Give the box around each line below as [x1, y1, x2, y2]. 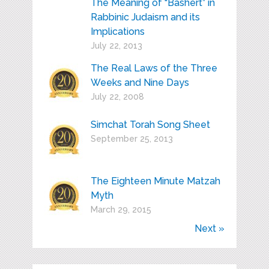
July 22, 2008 [90, 92, 144, 102]
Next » [194, 223, 225, 235]
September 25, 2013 [90, 134, 173, 144]
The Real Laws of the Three [90, 62, 217, 74]
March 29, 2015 [90, 205, 151, 215]
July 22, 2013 [90, 41, 142, 51]
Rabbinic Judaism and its [90, 11, 200, 23]
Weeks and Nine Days [90, 77, 189, 89]
